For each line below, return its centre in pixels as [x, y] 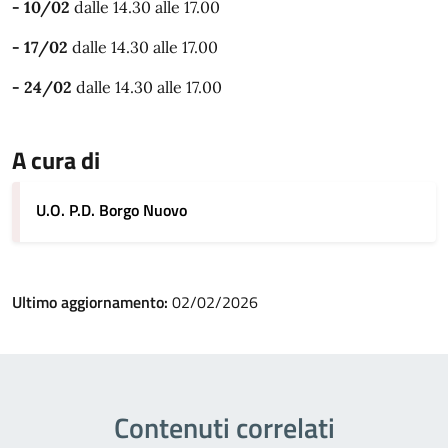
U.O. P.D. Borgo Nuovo [111, 209]
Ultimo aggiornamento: [92, 301]
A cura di [56, 159]
